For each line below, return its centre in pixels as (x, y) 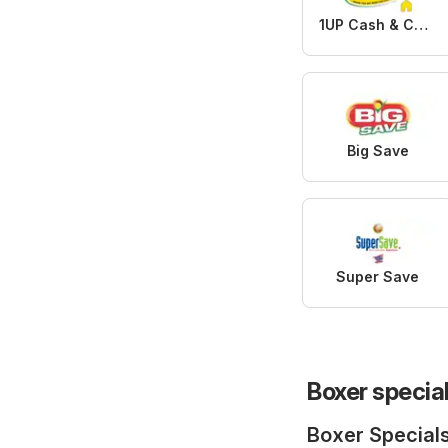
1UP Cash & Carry (421, 24)
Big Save (377, 150)
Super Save (378, 276)
